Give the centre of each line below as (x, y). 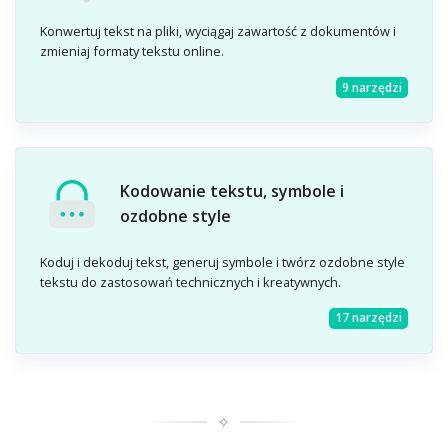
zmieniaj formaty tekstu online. (132, 51)
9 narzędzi (371, 87)
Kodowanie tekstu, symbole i (232, 190)
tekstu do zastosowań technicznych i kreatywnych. (191, 281)
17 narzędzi (368, 318)
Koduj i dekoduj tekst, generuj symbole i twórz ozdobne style (223, 261)
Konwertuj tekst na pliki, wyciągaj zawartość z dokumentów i (218, 31)
